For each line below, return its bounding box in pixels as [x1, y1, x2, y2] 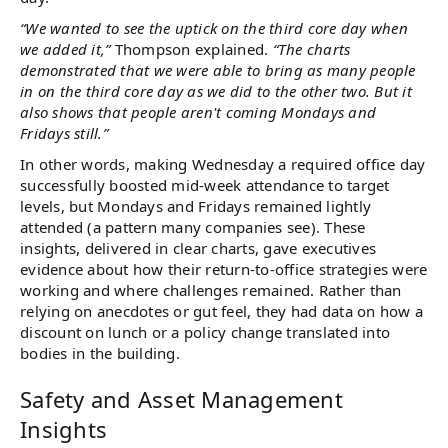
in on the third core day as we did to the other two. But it [20, 81, 412, 101]
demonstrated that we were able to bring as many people [20, 60, 416, 80]
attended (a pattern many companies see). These [20, 217, 366, 237]
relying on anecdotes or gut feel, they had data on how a [20, 301, 423, 321]
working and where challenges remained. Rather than [20, 280, 402, 300]
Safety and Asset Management [20, 384, 343, 414]
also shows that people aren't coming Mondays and [20, 102, 376, 122]
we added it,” [20, 39, 111, 59]
